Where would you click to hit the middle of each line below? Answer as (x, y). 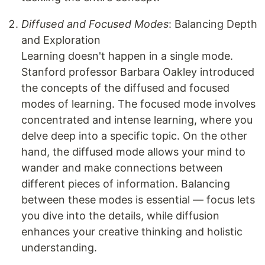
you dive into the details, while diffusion (120, 216)
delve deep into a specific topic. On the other (134, 136)
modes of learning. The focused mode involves (138, 104)
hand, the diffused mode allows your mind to (133, 152)
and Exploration (61, 40)
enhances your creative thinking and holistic (132, 232)
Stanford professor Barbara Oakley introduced (138, 72)
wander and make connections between (122, 168)
